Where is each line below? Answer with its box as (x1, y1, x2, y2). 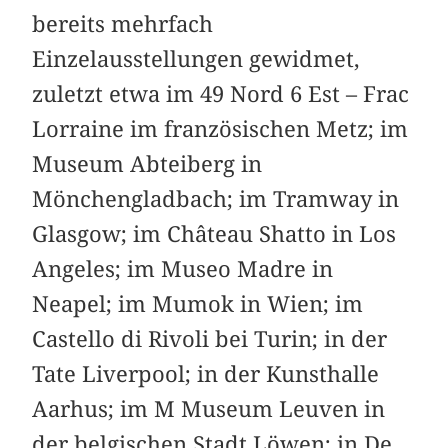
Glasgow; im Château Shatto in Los (32, 221, 397, 248)
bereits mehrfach (32, 11, 214, 38)
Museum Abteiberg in (32, 151, 263, 178)
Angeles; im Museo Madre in (32, 256, 334, 283)
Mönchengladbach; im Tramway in (32, 186, 400, 213)
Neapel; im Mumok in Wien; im (32, 291, 364, 318)
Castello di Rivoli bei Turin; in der (32, 326, 388, 353)
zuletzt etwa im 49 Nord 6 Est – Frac (32, 81, 410, 108)
